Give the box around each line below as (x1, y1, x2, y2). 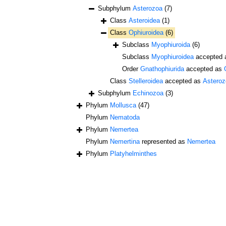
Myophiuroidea (151, 52, 194, 61)
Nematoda (110, 113, 140, 121)
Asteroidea (129, 16, 160, 24)
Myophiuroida (151, 40, 190, 48)
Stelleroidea (129, 77, 163, 85)
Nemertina (110, 137, 140, 145)
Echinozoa (133, 89, 163, 97)
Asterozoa (133, 4, 162, 12)
